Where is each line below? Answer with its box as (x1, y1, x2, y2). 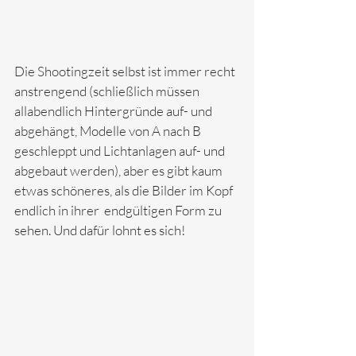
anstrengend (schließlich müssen (14, 82, 202, 99)
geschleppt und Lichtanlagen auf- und (14, 141, 227, 159)
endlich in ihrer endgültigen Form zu (14, 201, 224, 219)
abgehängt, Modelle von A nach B (14, 122, 203, 139)
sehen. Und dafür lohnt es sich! (14, 221, 185, 238)
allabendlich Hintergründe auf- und (14, 102, 215, 119)
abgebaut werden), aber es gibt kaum (14, 161, 225, 179)
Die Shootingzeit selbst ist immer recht (14, 62, 238, 79)
